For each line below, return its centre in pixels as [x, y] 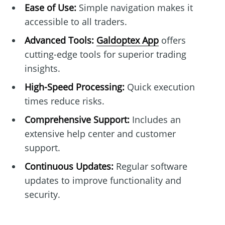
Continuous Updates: [69, 166]
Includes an [155, 119]
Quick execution [159, 87]
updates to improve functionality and [103, 180]
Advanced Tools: [59, 40]
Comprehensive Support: [77, 119]
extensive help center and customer [100, 133]
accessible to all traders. [76, 21]
